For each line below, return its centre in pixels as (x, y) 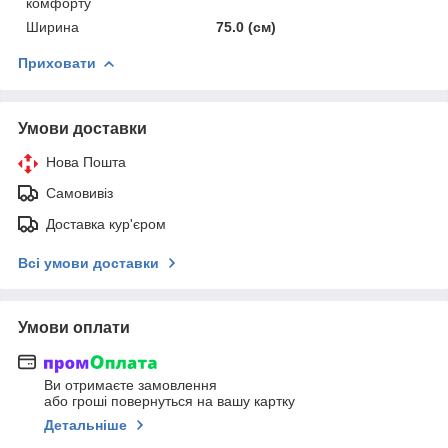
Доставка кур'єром (106, 223)
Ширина (52, 26)
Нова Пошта (86, 161)
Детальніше (85, 425)
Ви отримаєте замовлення (130, 385)
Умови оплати (74, 327)
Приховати (57, 62)
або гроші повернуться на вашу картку (169, 401)
